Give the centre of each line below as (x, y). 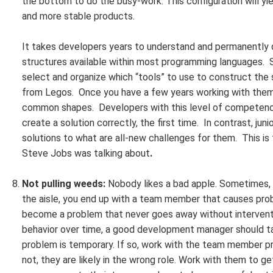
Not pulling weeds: (65, 184)
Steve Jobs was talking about (86, 153)
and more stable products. (78, 16)
